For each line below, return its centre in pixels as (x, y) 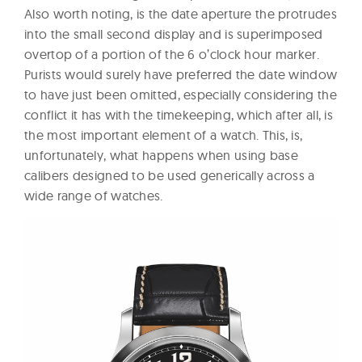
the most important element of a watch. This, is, (164, 135)
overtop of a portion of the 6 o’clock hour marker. (172, 54)
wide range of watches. (94, 196)
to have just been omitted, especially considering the (181, 95)
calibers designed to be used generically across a (170, 175)
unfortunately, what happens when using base (161, 155)
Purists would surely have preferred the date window (181, 74)
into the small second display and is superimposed (174, 34)
